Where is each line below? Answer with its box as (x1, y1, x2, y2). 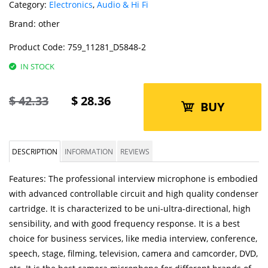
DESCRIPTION (12, 147, 57, 156)
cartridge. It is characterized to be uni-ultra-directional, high (9, 203, 251, 214)
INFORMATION (65, 147, 113, 156)
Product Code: (9, 41, 65, 53)
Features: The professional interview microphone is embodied (9, 173, 258, 184)
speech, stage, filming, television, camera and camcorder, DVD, (9, 248, 258, 259)
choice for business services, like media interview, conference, (9, 233, 257, 244)
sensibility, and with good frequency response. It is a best (9, 218, 240, 229)
